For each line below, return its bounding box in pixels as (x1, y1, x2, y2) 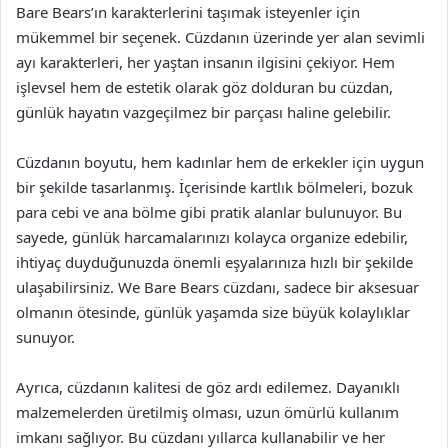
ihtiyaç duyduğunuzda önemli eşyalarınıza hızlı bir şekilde (16, 252, 413, 272)
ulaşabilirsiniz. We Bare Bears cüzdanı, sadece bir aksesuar (16, 277, 419, 297)
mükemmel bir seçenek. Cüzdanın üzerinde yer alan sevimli (16, 27, 425, 47)
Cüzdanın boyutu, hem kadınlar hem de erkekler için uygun (16, 152, 424, 172)
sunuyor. (16, 327, 75, 347)
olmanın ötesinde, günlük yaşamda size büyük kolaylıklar (16, 302, 410, 322)
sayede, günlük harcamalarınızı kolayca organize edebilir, (16, 227, 408, 247)
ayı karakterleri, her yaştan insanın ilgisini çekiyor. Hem (16, 52, 395, 72)
